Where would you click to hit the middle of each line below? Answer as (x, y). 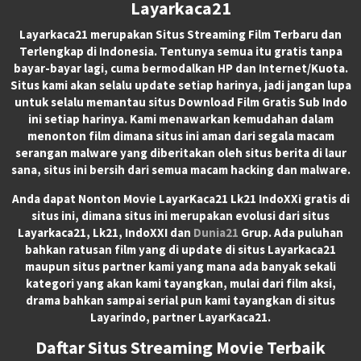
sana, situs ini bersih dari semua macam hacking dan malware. (180, 169)
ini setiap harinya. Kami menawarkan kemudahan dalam (180, 118)
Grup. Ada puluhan (291, 232)
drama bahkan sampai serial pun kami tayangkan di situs (180, 300)
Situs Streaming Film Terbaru (237, 34)
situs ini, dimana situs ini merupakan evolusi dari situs (180, 215)
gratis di (325, 198)
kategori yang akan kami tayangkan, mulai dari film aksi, (180, 283)
